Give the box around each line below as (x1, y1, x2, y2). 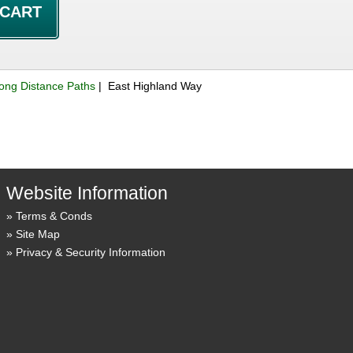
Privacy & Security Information (15, 245, 165, 258)
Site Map (15, 227, 60, 240)
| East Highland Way (95, 80, 203, 93)
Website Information (6, 182, 168, 203)
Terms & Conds (15, 209, 92, 222)
